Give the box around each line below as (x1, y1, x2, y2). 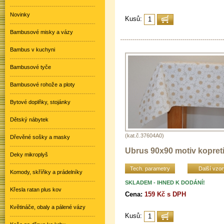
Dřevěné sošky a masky (10, 134, 70, 140)
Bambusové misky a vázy (10, 29, 73, 35)
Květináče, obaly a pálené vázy (10, 204, 85, 210)
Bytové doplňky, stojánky (10, 99, 70, 105)
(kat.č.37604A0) (125, 132, 164, 138)
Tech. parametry (130, 165, 170, 171)
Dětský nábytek (10, 116, 48, 122)
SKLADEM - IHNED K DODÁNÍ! (125, 179, 205, 185)
